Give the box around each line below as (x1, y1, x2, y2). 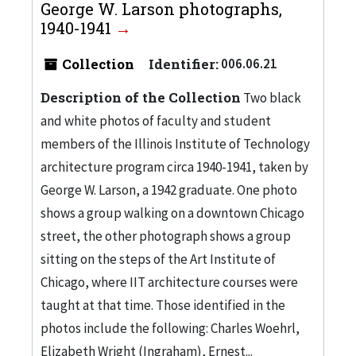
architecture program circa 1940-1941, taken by (41, 157, 308, 176)
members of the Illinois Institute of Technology (41, 134, 310, 153)
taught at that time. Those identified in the (41, 296, 285, 314)
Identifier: (149, 54, 219, 73)
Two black (241, 88, 301, 106)
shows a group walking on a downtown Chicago (41, 203, 304, 222)
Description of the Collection (41, 87, 241, 106)
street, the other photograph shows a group (41, 226, 291, 245)
